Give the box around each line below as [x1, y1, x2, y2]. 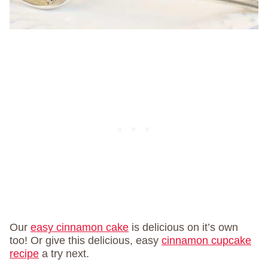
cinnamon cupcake [162, 234, 251, 246]
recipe [10, 248, 39, 260]
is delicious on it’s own [129, 221, 238, 233]
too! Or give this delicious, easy [10, 234, 162, 246]
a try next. [39, 248, 89, 260]
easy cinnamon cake [31, 221, 129, 233]
